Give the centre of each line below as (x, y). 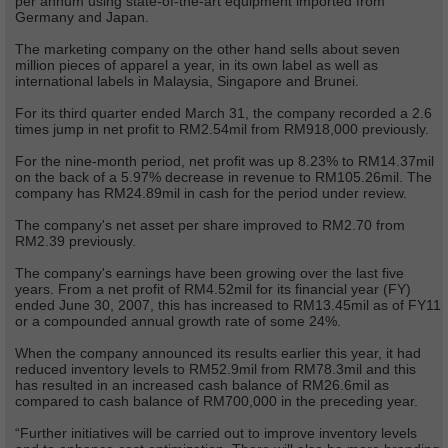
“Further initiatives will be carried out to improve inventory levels (216, 433)
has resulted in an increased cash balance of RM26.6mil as (202, 385)
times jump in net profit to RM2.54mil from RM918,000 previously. (222, 129)
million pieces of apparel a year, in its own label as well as (196, 65)
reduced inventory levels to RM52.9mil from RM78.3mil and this (215, 369)
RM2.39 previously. (75, 241)
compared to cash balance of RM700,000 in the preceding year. (216, 401)
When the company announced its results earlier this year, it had (218, 353)
